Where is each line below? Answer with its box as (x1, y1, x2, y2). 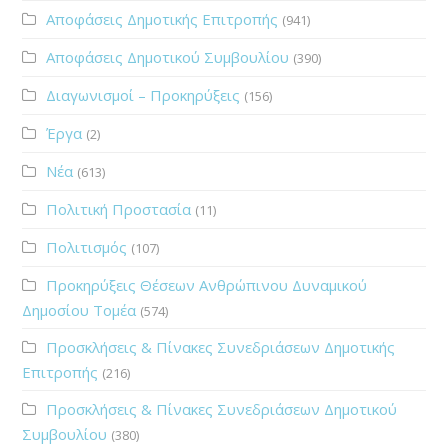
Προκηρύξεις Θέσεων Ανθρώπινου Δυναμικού (46, 275, 368, 296)
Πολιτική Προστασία (46, 199, 192, 220)
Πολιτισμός (46, 237, 128, 258)
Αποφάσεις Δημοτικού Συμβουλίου (46, 47, 290, 68)
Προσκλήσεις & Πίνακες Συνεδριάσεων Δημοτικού (46, 399, 398, 420)
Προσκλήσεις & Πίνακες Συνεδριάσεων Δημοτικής (46, 337, 396, 358)
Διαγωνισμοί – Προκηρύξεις (46, 85, 241, 106)
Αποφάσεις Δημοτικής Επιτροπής (46, 9, 279, 30)
